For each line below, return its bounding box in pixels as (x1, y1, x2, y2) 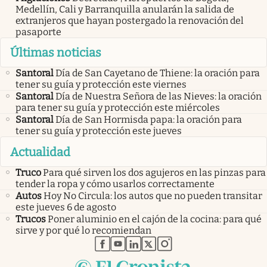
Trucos (15, 213, 46, 225)
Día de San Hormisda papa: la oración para (55, 114, 242, 126)
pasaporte (15, 26, 61, 38)
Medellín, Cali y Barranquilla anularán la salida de (15, 3, 234, 15)
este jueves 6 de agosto (15, 201, 116, 213)
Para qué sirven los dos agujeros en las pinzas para (43, 166, 266, 178)
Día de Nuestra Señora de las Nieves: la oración (55, 91, 262, 103)
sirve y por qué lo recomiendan (15, 224, 151, 236)
